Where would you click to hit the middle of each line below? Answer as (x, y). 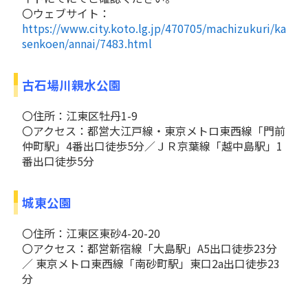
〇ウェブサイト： (66, 13)
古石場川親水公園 (71, 85)
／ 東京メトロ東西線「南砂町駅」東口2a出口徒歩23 (151, 264)
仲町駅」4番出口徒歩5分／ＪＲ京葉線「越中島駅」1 (152, 146)
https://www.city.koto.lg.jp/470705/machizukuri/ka (154, 29)
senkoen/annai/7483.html (87, 44)
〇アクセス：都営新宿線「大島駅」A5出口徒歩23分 (150, 249)
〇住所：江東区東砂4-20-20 (91, 233)
